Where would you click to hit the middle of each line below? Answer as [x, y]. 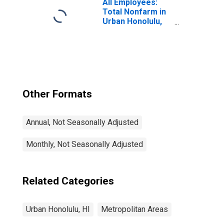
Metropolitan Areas [134, 209]
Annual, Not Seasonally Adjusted [82, 122]
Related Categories [68, 181]
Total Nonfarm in [134, 12]
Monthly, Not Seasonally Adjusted [84, 144]
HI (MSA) [119, 31]
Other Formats [57, 94]
